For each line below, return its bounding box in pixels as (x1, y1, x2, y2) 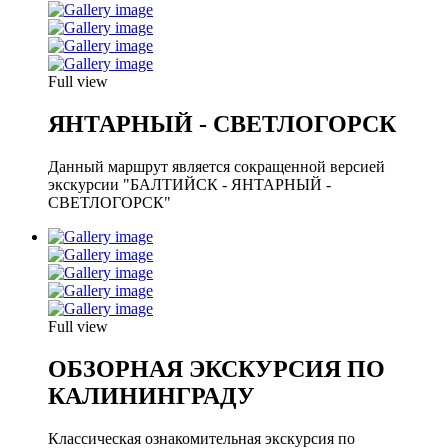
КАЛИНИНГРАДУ (48, 382, 255, 409)
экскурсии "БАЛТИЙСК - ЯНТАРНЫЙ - (48, 176, 331, 194)
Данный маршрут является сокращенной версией (48, 158, 385, 176)
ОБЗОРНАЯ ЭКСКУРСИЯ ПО (48, 355, 385, 382)
